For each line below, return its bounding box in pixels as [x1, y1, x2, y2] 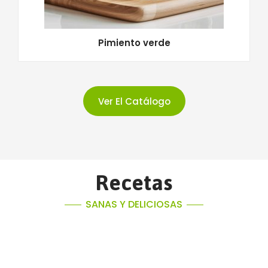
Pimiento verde [98, 36, 170, 50]
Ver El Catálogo [98, 95, 170, 108]
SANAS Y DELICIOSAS [86, 197, 182, 212]
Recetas [96, 170, 172, 196]
